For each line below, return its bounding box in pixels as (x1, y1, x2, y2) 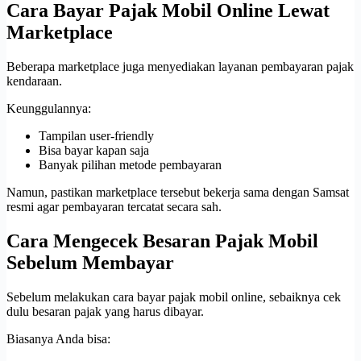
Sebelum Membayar (6, 252, 174, 274)
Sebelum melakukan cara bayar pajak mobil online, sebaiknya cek (6, 290, 341, 305)
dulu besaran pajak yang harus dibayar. (6, 305, 204, 319)
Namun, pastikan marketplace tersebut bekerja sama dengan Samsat (6, 185, 349, 200)
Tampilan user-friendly (39, 129, 154, 143)
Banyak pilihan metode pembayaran (39, 158, 222, 172)
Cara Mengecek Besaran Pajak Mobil (6, 230, 318, 252)
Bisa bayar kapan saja (39, 143, 149, 158)
